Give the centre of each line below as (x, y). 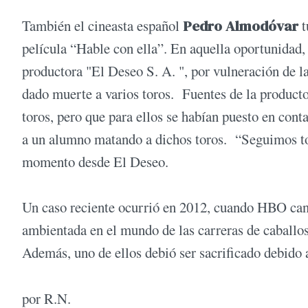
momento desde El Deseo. (95, 161)
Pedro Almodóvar (242, 25)
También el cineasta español (102, 25)
